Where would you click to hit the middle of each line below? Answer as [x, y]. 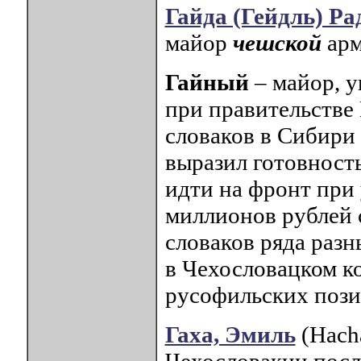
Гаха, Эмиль [230, 335]
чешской [277, 43]
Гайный [207, 83]
